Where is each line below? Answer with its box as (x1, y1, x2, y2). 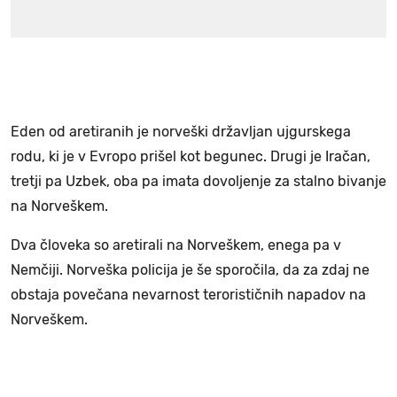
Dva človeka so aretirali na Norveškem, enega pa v (11, 236, 341, 253)
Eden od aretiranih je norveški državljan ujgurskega (11, 122, 351, 140)
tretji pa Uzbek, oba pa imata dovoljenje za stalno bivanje (11, 172, 386, 190)
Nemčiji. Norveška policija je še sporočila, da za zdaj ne (11, 261, 370, 278)
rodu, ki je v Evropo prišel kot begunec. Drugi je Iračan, (11, 147, 370, 165)
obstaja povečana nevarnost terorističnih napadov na (11, 285, 366, 303)
